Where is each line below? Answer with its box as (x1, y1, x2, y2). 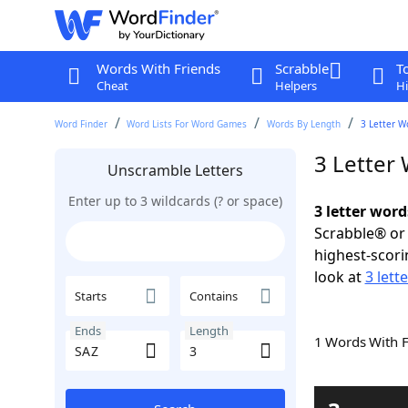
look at (313, 267, 365, 287)
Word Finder (54, 117, 107, 130)
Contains (189, 288, 238, 304)
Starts (74, 288, 107, 304)
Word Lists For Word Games (127, 117, 248, 130)
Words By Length (267, 117, 342, 130)
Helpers (274, 77, 317, 94)
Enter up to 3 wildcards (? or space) (67, 192, 282, 209)
